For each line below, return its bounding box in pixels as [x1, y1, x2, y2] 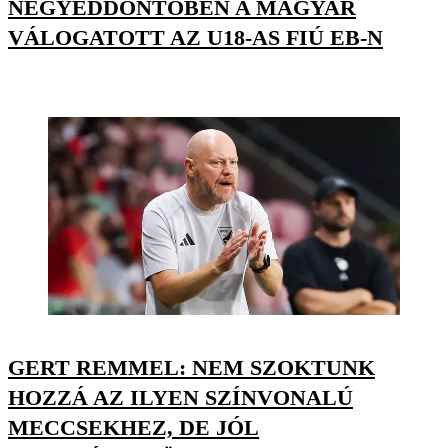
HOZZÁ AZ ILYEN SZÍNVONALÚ [8, 385, 353, 411]
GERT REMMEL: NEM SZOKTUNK [8, 355, 375, 381]
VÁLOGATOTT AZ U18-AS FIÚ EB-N [8, 24, 383, 50]
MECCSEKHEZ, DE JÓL [8, 415, 259, 441]
